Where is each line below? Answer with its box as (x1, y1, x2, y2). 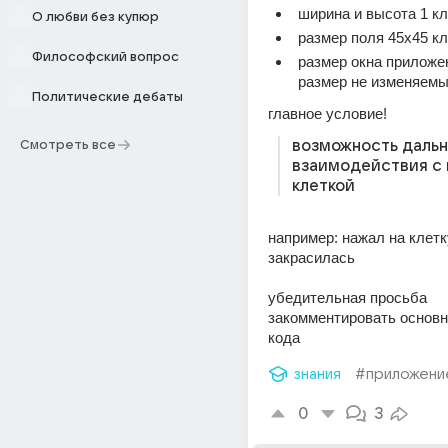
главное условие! (268, 105, 387, 122)
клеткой (292, 177, 355, 195)
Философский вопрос (32, 50, 179, 64)
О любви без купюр (32, 10, 159, 24)
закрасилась (268, 249, 355, 266)
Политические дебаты (32, 90, 183, 104)
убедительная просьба (268, 289, 427, 306)
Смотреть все (20, 138, 116, 152)
